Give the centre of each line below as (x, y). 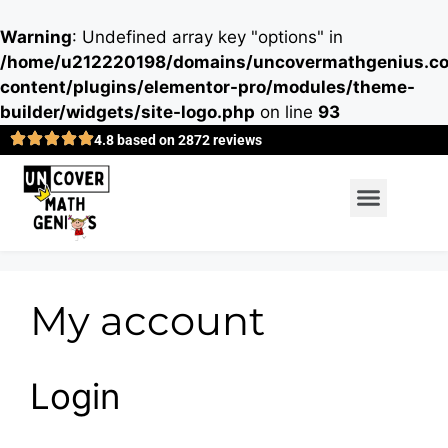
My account (147, 320)
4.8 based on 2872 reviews (178, 139)
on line (286, 112)
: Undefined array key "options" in (207, 37)
